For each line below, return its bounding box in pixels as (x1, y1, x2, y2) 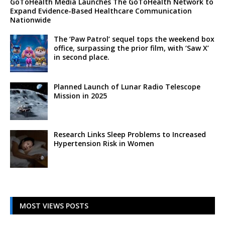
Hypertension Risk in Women (54, 139, 154, 148)
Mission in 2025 (54, 91, 107, 100)
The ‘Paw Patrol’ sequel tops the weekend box (54, 34, 214, 44)
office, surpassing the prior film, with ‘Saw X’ (54, 43, 209, 53)
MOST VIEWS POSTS (20, 201, 88, 210)
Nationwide (10, 15, 51, 25)
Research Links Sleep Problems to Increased (54, 130, 206, 139)
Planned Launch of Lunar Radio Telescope (54, 82, 200, 91)
